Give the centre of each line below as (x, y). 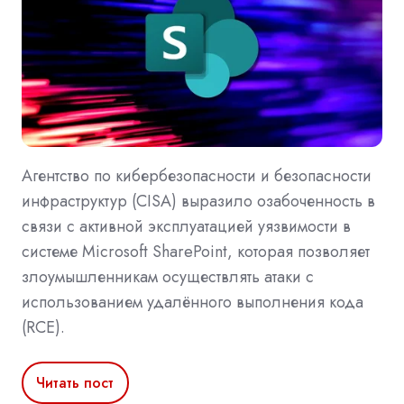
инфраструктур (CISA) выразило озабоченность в (198, 202)
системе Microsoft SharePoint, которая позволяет (196, 252)
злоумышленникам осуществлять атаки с (168, 277)
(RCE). (43, 328)
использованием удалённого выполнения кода (193, 303)
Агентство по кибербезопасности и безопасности (197, 176)
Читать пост (75, 382)
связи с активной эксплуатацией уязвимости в (186, 227)
